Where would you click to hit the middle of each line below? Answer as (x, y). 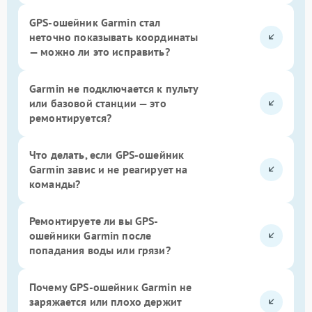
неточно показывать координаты (114, 37)
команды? (55, 184)
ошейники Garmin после (91, 235)
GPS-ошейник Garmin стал (95, 22)
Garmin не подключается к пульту (114, 88)
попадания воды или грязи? (100, 250)
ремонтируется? (71, 117)
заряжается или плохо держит (106, 301)
